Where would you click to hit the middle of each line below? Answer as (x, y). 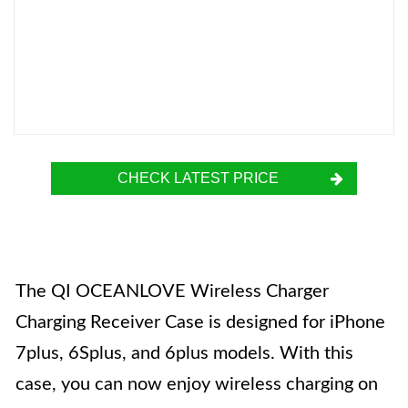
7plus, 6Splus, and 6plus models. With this (184, 353)
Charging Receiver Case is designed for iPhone (200, 322)
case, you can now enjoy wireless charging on (197, 384)
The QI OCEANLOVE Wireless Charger (172, 291)
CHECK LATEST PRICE (198, 178)
